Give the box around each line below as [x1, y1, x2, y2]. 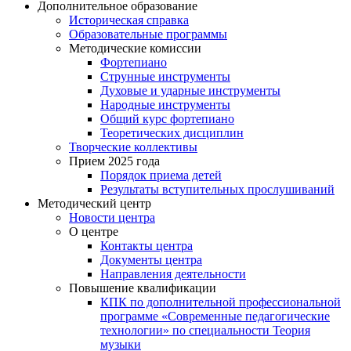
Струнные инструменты [100, 70, 230, 84]
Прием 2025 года [69, 154, 160, 168]
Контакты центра [100, 239, 193, 253]
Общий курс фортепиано [100, 112, 234, 126]
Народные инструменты [100, 98, 230, 112]
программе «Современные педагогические [100, 309, 330, 324]
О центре [69, 225, 118, 239]
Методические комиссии [69, 42, 201, 56]
